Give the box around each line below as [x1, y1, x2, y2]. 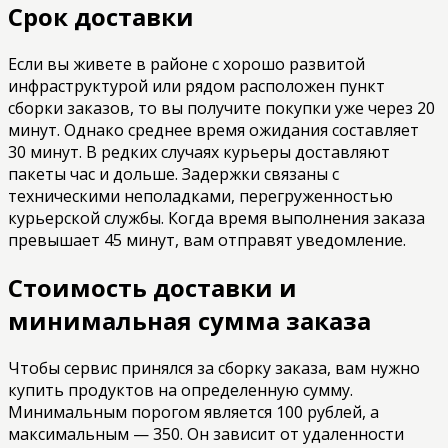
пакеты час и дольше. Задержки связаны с [8, 162, 339, 185]
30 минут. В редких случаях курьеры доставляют [8, 140, 390, 163]
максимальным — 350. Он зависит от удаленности [8, 422, 404, 445]
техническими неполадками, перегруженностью [8, 184, 393, 207]
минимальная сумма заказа [8, 303, 371, 337]
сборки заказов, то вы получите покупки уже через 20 [8, 96, 435, 119]
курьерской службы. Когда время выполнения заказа [8, 206, 425, 229]
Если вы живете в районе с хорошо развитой [8, 52, 365, 75]
